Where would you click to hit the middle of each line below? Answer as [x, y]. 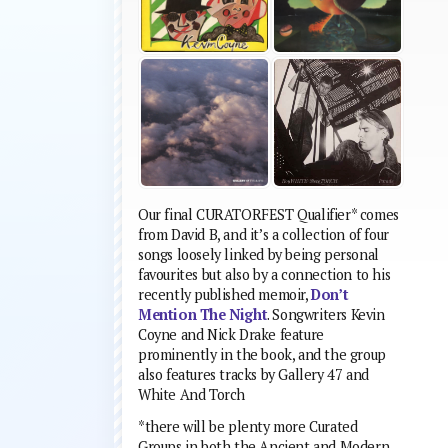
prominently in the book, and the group [262, 355]
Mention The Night [203, 315]
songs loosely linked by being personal [258, 255]
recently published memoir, [225, 295]
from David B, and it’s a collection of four [263, 235]
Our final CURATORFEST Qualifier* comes [268, 215]
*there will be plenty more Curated [248, 427]
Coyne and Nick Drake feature [231, 335]
